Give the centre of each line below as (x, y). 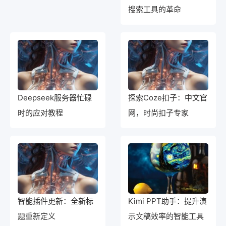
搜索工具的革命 (155, 9)
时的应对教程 (40, 113)
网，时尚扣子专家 (158, 113)
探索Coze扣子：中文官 (168, 98)
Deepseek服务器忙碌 (55, 98)
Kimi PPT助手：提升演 (167, 201)
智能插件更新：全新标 (55, 201)
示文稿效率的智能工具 (166, 216)
